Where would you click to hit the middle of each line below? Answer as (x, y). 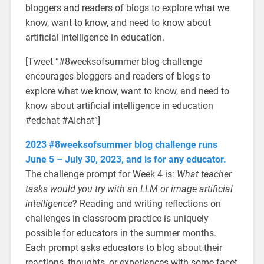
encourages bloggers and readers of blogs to (118, 77)
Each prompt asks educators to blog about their (123, 248)
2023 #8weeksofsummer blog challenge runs (121, 145)
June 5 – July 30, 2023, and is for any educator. (126, 160)
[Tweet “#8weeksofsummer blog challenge (113, 62)
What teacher (204, 174)
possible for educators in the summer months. (121, 233)
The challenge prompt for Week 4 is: (101, 174)
